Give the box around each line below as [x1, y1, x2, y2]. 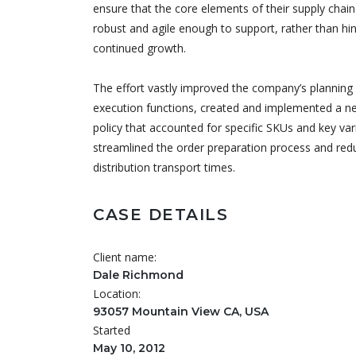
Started [93, 323, 130, 338]
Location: [93, 286, 141, 301]
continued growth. [93, 41, 186, 56]
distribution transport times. [93, 160, 235, 175]
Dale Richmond [93, 268, 184, 282]
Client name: [93, 250, 157, 265]
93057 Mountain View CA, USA [93, 304, 269, 319]
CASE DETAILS [93, 205, 228, 224]
